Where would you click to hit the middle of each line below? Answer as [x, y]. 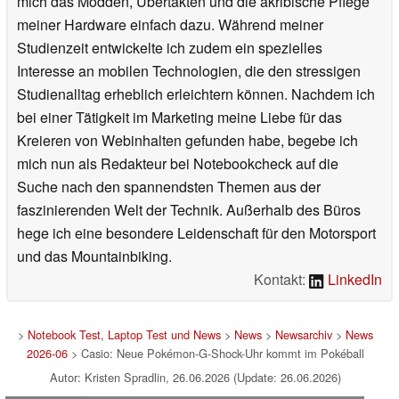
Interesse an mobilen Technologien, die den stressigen [189, 70]
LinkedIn [353, 279]
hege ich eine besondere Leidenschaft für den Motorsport [196, 232]
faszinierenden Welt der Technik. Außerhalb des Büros [189, 209]
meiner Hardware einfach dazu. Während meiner [170, 24]
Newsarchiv [303, 334]
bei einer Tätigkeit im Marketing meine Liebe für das [179, 117]
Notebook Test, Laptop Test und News [124, 334]
